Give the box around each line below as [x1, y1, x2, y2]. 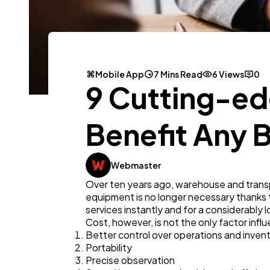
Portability [86, 241, 132, 254]
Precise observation [86, 254, 175, 267]
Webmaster [111, 160, 161, 171]
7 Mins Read [154, 69, 202, 80]
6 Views [212, 69, 244, 80]
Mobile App [95, 69, 144, 80]
